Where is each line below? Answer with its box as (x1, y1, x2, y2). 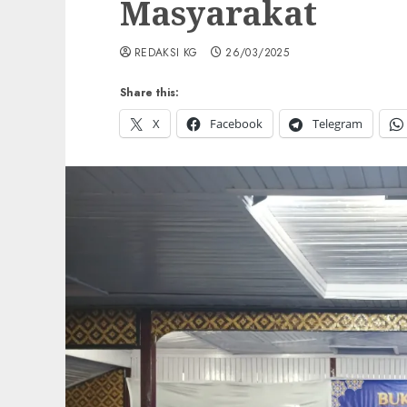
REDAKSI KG (134, 45, 198, 61)
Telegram (313, 115, 362, 132)
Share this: (120, 84, 179, 101)
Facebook (210, 115, 263, 132)
